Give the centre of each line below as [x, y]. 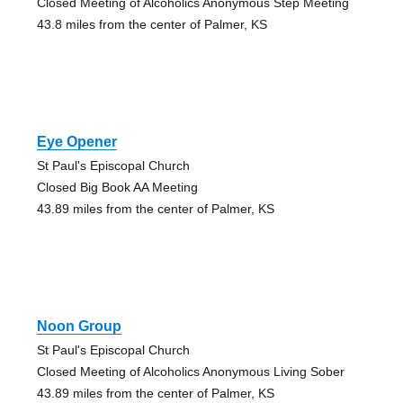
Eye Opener [76, 141]
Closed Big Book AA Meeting [117, 187]
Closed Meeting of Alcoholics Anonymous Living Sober [190, 371]
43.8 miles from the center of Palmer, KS [152, 24]
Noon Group [79, 326]
